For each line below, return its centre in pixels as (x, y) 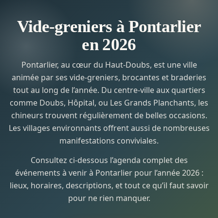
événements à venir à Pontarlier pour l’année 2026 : (109, 173)
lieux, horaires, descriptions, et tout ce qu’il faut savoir (109, 185)
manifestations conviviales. (109, 141)
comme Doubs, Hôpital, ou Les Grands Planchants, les (109, 103)
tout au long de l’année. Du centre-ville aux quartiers (109, 90)
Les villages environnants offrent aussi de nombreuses (109, 128)
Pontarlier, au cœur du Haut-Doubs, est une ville (109, 65)
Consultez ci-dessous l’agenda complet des (109, 160)
